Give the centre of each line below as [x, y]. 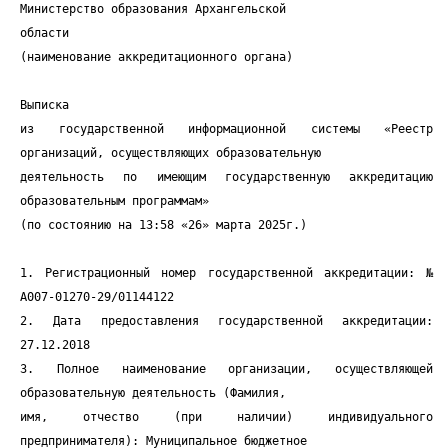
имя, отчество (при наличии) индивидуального [226, 417]
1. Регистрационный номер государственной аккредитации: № [226, 273]
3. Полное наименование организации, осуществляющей [226, 369]
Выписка [44, 105]
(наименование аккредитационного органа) [156, 57]
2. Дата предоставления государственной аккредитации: [226, 321]
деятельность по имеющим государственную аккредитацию [226, 177]
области [44, 33]
